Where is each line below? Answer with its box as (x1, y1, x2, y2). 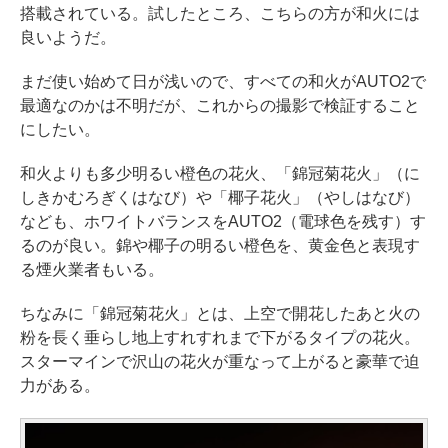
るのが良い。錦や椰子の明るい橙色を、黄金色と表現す (20, 237, 420, 255)
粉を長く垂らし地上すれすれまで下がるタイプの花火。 (20, 329, 420, 347)
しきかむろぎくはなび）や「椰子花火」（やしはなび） (20, 189, 420, 207)
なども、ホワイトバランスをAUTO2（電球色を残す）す (20, 213, 426, 231)
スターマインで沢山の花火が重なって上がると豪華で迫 (20, 353, 420, 371)
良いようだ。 (20, 29, 116, 47)
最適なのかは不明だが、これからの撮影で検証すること (20, 97, 420, 115)
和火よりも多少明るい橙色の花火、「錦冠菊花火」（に (20, 165, 420, 183)
